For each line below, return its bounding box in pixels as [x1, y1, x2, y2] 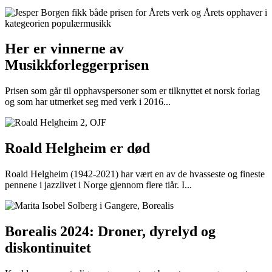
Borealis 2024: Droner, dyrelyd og [5, 223, 216, 240]
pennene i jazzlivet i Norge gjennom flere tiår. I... [5, 180, 192, 191]
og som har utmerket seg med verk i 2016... [5, 97, 171, 107]
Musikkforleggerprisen [5, 57, 149, 73]
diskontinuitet [5, 240, 91, 256]
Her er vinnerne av [5, 41, 124, 57]
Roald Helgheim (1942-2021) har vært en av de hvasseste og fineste [5, 169, 265, 180]
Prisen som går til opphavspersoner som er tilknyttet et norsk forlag [5, 86, 260, 97]
